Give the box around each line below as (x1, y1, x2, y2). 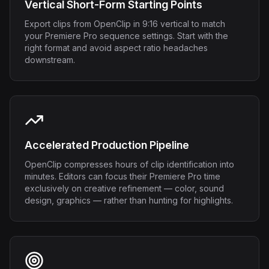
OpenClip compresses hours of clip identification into (25, 159, 234, 169)
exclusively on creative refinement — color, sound (25, 183, 224, 193)
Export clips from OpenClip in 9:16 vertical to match (25, 19, 225, 29)
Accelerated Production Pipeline (25, 139, 189, 151)
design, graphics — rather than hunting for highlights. (25, 195, 233, 205)
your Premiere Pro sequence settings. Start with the (25, 31, 228, 41)
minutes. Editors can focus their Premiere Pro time (25, 171, 220, 181)
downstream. (25, 55, 75, 65)
